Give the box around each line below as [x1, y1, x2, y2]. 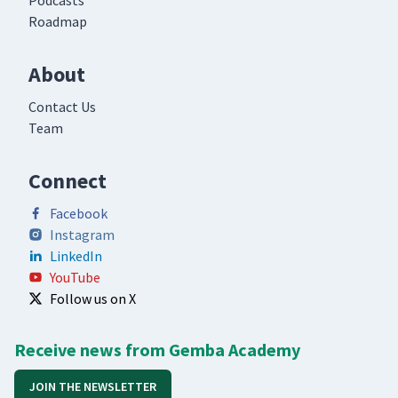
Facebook [50, 204, 107, 223]
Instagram [50, 226, 115, 244]
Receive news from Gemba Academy [14, 338, 300, 362]
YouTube [50, 268, 100, 287]
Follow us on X [50, 290, 136, 308]
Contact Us [28, 98, 96, 116]
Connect [28, 167, 107, 195]
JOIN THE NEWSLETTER [29, 378, 156, 395]
